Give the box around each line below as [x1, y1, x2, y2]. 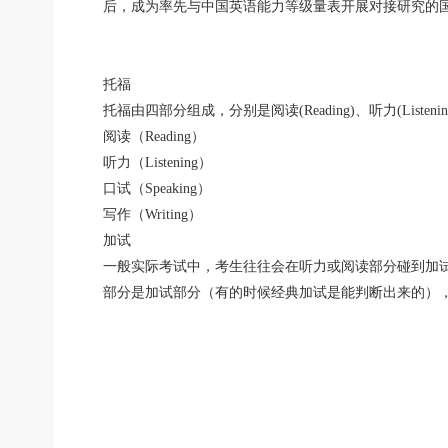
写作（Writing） [103, 207, 203, 223]
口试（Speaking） [103, 181, 212, 197]
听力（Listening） [103, 155, 213, 171]
